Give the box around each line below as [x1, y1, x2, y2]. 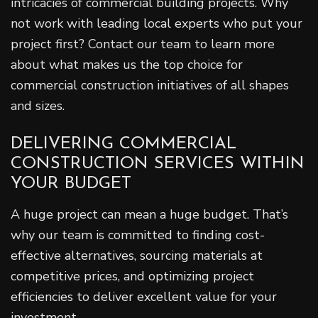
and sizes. [11, 97, 65, 114]
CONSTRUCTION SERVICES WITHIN [11, 155, 305, 172]
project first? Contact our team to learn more [11, 35, 275, 53]
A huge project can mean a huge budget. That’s [11, 205, 288, 223]
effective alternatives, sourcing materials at [11, 246, 263, 264]
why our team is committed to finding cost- [11, 226, 265, 243]
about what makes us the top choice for [11, 55, 243, 73]
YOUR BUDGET [11, 175, 131, 192]
